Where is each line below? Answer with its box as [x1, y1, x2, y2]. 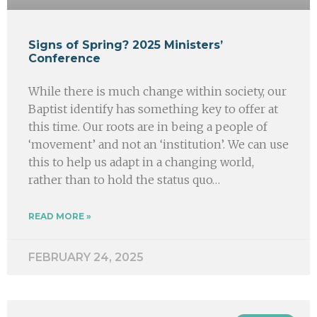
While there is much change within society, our [28, 83, 287, 98]
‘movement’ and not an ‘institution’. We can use [28, 137, 289, 151]
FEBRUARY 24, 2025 [28, 250, 144, 264]
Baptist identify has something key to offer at [28, 101, 278, 116]
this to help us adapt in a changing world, [28, 154, 254, 169]
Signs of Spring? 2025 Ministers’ [28, 38, 223, 52]
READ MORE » [28, 210, 91, 221]
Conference [28, 51, 100, 65]
